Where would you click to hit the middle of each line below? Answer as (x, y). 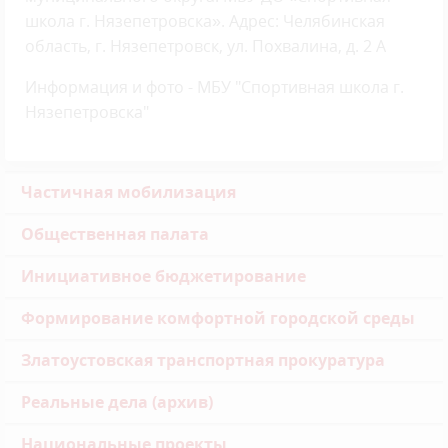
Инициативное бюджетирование (163, 275)
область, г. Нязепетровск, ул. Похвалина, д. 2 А (205, 45)
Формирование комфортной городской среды (218, 317)
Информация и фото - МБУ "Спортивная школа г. (214, 86)
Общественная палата (115, 233)
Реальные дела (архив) (117, 401)
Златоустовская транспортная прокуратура (203, 359)
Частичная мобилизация (128, 191)
